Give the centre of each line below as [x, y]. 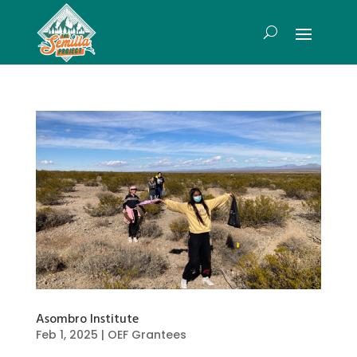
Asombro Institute [87, 319]
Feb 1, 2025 [67, 334]
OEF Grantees [147, 334]
